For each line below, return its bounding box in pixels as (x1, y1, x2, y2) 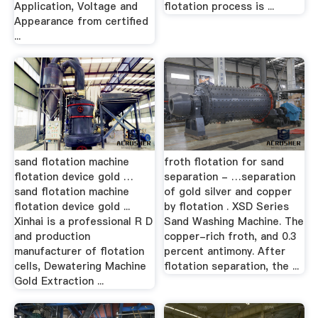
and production (13, 229, 90, 243)
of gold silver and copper (164, 185, 292, 199)
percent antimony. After (164, 244, 286, 258)
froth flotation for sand (164, 155, 285, 169)
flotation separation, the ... (164, 259, 300, 273)
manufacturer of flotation (13, 244, 144, 258)
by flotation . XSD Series (164, 199, 290, 214)
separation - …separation (164, 170, 296, 184)
